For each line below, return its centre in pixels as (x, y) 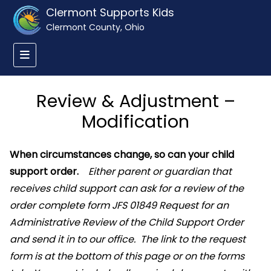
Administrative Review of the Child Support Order (127, 222)
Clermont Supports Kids (110, 12)
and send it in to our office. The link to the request (128, 239)
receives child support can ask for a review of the (127, 188)
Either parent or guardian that (160, 171)
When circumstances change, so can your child (122, 155)
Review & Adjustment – (135, 101)
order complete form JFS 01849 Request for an (119, 205)
